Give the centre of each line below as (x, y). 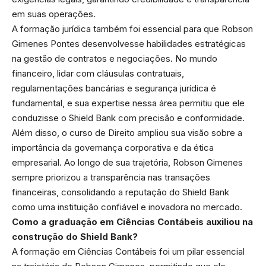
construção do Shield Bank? (75, 236)
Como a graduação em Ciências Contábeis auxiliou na (132, 221)
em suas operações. (54, 14)
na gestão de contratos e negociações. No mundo (115, 58)
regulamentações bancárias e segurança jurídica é (114, 88)
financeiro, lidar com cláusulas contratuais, (98, 73)
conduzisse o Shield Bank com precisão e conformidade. (128, 118)
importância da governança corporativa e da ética (113, 147)
